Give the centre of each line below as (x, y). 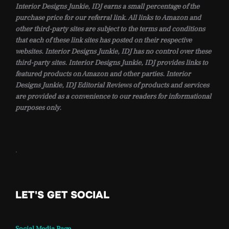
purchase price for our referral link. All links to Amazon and (108, 18)
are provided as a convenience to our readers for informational (113, 97)
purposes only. (38, 108)
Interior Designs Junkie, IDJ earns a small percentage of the (107, 7)
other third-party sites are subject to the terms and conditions (110, 29)
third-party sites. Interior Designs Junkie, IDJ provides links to (112, 63)
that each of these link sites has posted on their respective (104, 40)
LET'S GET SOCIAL (62, 195)
